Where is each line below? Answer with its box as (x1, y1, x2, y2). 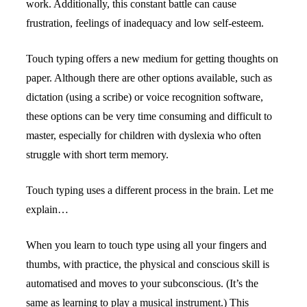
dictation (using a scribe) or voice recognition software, (26, 90, 264, 103)
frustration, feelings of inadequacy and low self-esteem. (26, 16, 265, 29)
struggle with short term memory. (26, 148, 169, 160)
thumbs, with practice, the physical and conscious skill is (26, 258, 270, 270)
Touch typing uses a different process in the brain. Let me (26, 184, 274, 196)
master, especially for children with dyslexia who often (26, 129, 262, 141)
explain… (26, 203, 69, 215)
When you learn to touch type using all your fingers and (26, 238, 267, 251)
